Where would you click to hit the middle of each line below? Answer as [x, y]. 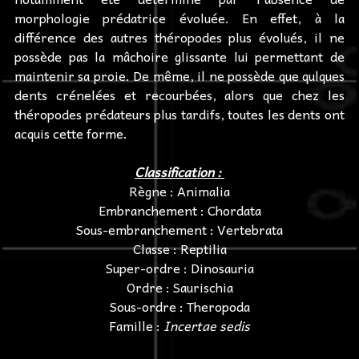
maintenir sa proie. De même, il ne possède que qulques [179, 76]
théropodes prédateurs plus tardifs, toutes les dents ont [179, 114]
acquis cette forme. [71, 133]
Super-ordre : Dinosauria [179, 268]
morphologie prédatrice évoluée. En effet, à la [179, 18]
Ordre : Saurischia [179, 287]
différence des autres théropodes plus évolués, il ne [179, 37]
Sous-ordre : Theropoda [179, 307]
